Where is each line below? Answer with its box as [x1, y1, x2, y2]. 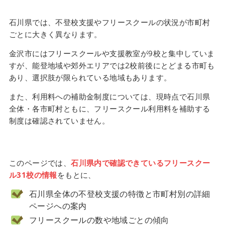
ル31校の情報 [9, 169, 57, 180]
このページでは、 [9, 157, 71, 168]
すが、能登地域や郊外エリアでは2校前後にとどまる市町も [9, 60, 215, 71]
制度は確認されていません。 [9, 116, 110, 126]
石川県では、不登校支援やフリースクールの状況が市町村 [9, 17, 210, 28]
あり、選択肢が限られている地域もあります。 [9, 72, 172, 83]
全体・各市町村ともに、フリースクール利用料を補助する [9, 103, 210, 114]
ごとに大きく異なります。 [9, 29, 102, 40]
